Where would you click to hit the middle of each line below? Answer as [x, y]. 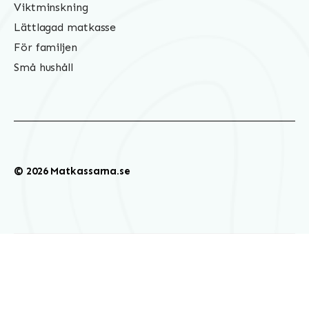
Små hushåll [43, 68]
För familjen [46, 48]
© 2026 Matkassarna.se [72, 171]
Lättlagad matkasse [65, 28]
